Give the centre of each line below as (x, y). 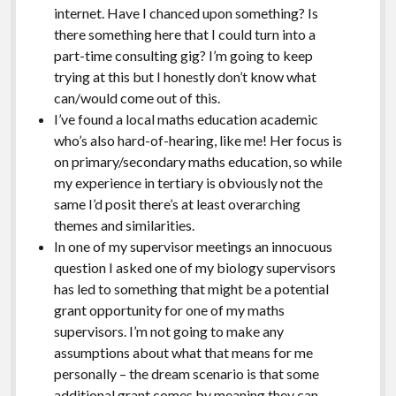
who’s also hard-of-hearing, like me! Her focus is (198, 140)
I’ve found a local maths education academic (186, 118)
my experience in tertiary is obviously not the (188, 182)
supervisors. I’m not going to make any (168, 331)
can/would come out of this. (137, 97)
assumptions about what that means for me (183, 352)
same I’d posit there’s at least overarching (177, 203)
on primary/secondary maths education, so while (198, 161)
